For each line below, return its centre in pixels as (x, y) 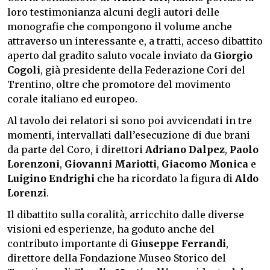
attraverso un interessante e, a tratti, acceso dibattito (135, 41)
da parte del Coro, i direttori (76, 149)
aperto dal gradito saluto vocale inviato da (111, 55)
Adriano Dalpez (185, 149)
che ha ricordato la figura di (165, 178)
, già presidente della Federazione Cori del (143, 70)
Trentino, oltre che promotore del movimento (119, 84)
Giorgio (233, 55)
